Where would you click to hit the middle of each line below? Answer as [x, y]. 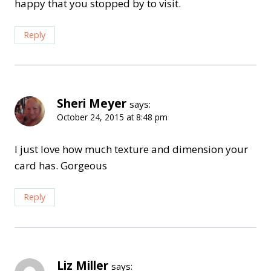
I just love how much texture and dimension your [131, 149]
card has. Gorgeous [61, 166]
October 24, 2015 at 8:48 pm [112, 117]
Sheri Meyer [92, 104]
